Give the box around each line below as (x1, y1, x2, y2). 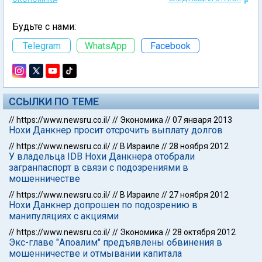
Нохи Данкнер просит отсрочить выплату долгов (9, 125, 223, 136)
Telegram (22, 40, 61, 51)
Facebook (150, 40, 191, 51)
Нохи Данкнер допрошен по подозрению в (9, 199, 198, 211)
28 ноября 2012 (169, 142, 229, 151)
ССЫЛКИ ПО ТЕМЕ (9, 95, 99, 108)
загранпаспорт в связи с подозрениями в (9, 162, 188, 173)
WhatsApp (85, 40, 127, 51)
